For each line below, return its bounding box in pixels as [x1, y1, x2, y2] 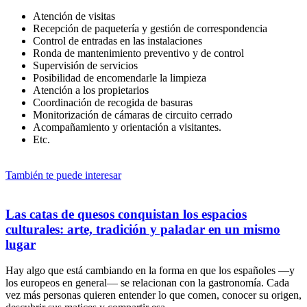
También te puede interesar [5, 169, 121, 181]
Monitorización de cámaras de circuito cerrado [33, 108, 232, 121]
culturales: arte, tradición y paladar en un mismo [5, 221, 280, 236]
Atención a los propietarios [33, 84, 149, 96]
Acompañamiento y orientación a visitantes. [33, 121, 221, 133]
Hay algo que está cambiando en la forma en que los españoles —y [5, 265, 295, 277]
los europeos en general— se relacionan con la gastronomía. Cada [5, 277, 289, 289]
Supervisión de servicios [33, 59, 138, 71]
